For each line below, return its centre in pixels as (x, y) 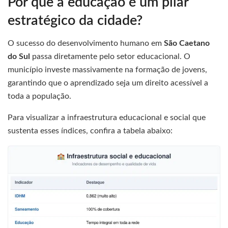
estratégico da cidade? (75, 20)
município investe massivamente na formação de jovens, (107, 70)
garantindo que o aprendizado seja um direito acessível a (108, 83)
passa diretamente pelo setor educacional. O (110, 57)
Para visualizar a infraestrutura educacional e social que (107, 118)
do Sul (19, 57)
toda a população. (39, 96)
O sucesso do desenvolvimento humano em (86, 44)
